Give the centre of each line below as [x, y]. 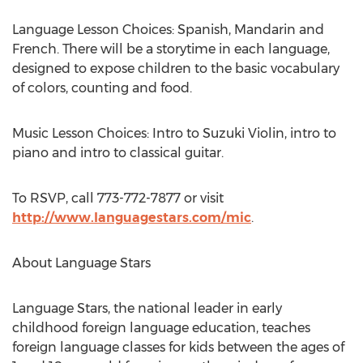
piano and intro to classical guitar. [118, 153]
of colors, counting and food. [102, 88]
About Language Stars [81, 263]
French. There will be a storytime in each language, [171, 49]
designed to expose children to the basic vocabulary [176, 68]
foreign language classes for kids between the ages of [178, 347]
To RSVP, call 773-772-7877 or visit [118, 198]
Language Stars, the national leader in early [147, 308]
